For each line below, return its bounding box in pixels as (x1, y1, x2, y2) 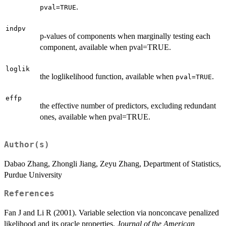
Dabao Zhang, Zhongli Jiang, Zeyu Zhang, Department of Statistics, (4, 159, 221, 168)
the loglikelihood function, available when (40, 72, 176, 81)
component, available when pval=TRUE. (40, 42, 171, 51)
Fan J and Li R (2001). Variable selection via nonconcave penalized (4, 208, 219, 217)
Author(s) (4, 140, 49, 150)
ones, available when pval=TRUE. (40, 112, 150, 121)
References (4, 189, 54, 199)
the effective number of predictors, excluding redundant (40, 101, 216, 110)
